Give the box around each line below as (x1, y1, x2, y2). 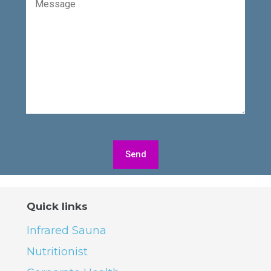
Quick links (27, 200, 88, 213)
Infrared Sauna (27, 224, 106, 238)
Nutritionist (27, 245, 88, 259)
